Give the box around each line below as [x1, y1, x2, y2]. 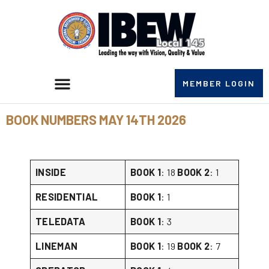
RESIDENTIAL [35, 191, 106, 202]
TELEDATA [35, 216, 86, 227]
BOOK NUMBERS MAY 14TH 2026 [6, 112, 186, 127]
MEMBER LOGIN [182, 78, 255, 88]
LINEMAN [35, 240, 78, 252]
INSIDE [35, 166, 66, 178]
